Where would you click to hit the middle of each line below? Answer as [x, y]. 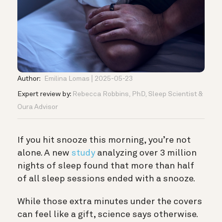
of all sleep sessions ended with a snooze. [106, 179]
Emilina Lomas [67, 79]
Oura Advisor [38, 107]
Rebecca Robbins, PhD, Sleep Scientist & [137, 94]
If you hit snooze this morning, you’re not [104, 140]
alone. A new [44, 153]
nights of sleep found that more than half [106, 166]
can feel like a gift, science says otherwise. [108, 214]
